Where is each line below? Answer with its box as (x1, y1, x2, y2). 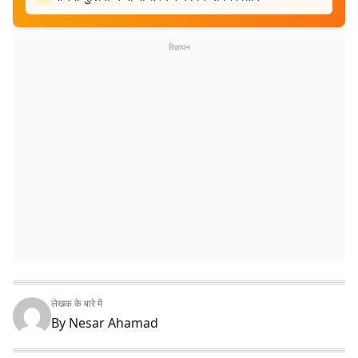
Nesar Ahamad (69, 314, 158, 332)
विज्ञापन (168, 42, 190, 53)
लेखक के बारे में (51, 296, 102, 310)
